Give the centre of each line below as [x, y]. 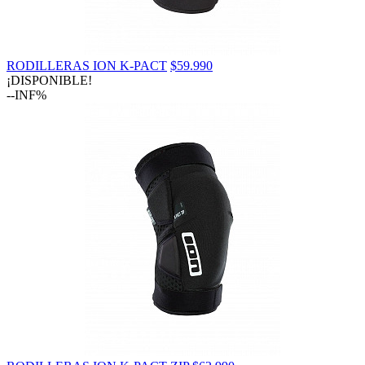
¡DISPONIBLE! [49, 80]
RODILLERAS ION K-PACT [87, 65]
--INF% [26, 95]
